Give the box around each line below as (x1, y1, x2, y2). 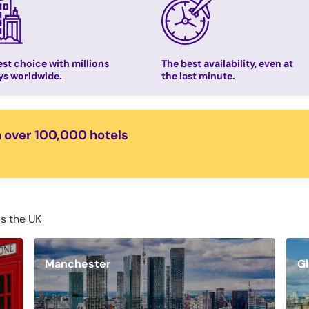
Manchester (45, 256, 112, 271)
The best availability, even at (161, 57, 293, 70)
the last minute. (161, 69, 235, 82)
